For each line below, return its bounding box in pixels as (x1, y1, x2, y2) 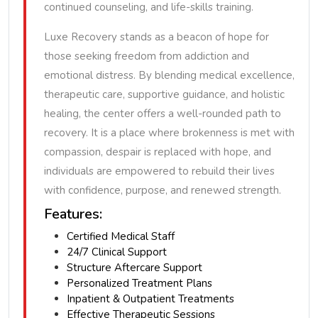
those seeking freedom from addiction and (44, 49, 249, 63)
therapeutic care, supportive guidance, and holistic (44, 87, 285, 102)
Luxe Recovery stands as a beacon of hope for (44, 30, 269, 44)
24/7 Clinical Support (67, 245, 167, 259)
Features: (44, 204, 102, 224)
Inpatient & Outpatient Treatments (67, 292, 234, 306)
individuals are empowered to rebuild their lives (44, 164, 275, 178)
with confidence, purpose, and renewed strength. (44, 183, 281, 197)
